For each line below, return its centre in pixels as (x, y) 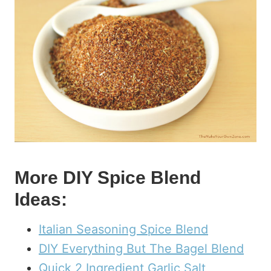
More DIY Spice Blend (108, 178)
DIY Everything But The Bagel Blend (141, 249)
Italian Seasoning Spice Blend (123, 229)
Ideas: (41, 199)
